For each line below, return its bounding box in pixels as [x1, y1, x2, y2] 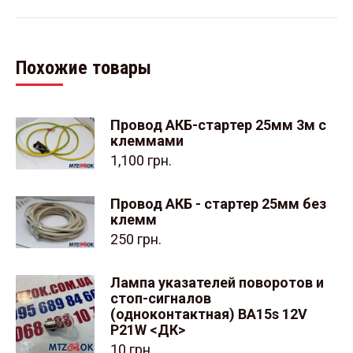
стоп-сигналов [110, 289, 211, 307]
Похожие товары [16, 56, 151, 79]
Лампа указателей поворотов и [110, 273, 324, 291]
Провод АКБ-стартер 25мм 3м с [110, 116, 326, 133]
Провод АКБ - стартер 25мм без [110, 195, 326, 212]
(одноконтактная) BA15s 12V [110, 305, 307, 322]
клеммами [110, 132, 184, 149]
